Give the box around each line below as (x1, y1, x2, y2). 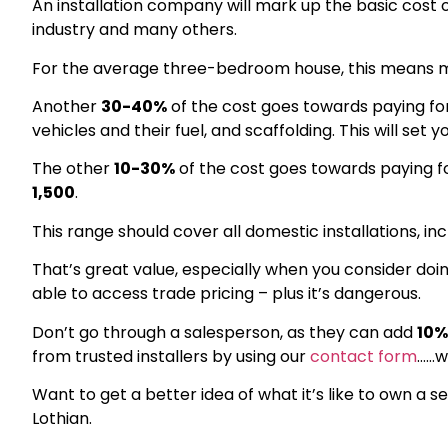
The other (32, 157, 114, 181)
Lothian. (32, 406, 96, 430)
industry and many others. (32, 18, 237, 42)
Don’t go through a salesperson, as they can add (32, 320, 417, 344)
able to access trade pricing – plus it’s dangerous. (32, 282, 421, 306)
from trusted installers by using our (32, 344, 310, 368)
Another (32, 94, 101, 118)
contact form (310, 344, 417, 368)
